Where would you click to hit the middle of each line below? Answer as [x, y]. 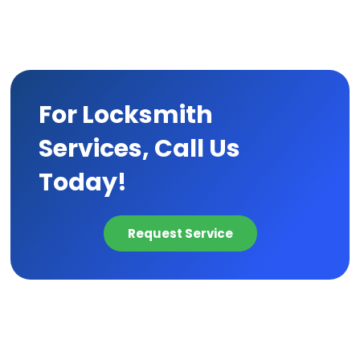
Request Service [180, 233]
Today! [83, 182]
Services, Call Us [140, 148]
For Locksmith [126, 115]
